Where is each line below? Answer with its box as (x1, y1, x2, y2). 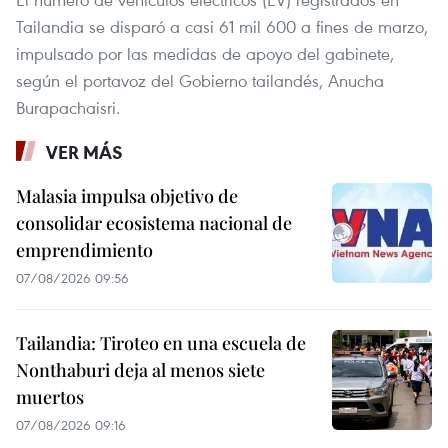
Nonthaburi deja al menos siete (16, 358, 265, 383)
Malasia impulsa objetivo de (16, 184, 238, 209)
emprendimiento (16, 238, 153, 263)
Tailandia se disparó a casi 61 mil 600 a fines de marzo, (16, 15, 428, 39)
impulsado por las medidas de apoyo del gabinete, (16, 42, 394, 66)
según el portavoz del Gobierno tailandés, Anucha (16, 69, 384, 93)
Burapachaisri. (16, 96, 120, 120)
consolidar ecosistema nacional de (16, 211, 292, 236)
